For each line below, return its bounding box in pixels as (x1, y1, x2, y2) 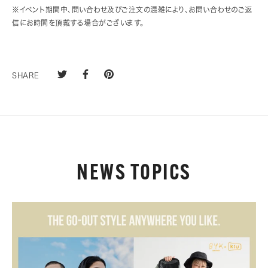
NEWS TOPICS (77, 163, 191, 185)
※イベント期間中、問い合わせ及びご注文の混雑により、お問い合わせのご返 (12, 5, 252, 13)
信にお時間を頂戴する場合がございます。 (12, 19, 144, 26)
